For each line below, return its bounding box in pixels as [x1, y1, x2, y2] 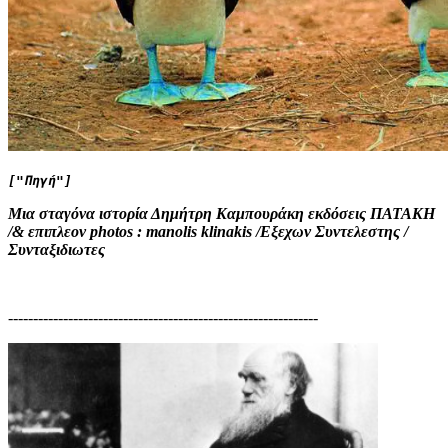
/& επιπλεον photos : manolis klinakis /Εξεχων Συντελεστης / [8, 222, 408, 240]
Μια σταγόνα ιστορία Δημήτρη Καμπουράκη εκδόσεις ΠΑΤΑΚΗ [8, 204, 435, 222]
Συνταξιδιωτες [8, 240, 105, 258]
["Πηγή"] [8, 172, 72, 188]
